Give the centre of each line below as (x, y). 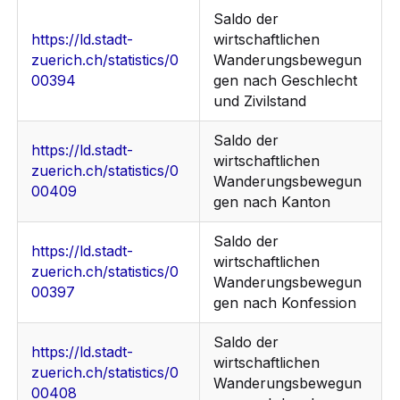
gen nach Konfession (285, 303)
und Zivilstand (260, 101)
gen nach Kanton (272, 202)
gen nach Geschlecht (286, 81)
